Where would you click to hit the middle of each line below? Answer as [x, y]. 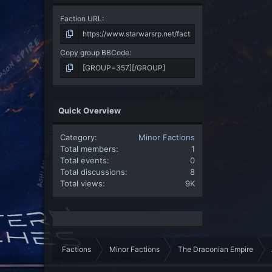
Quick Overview [90, 110]
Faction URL [81, 18]
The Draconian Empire [216, 249]
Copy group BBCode [95, 52]
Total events [83, 160]
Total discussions [93, 172]
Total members [88, 148]
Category [77, 137]
